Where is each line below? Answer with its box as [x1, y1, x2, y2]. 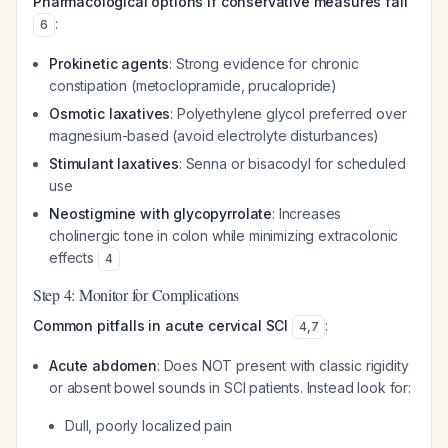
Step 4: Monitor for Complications [33, 284, 240, 305]
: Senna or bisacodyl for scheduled [178, 155, 406, 172]
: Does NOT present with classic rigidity [156, 357, 409, 374]
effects [49, 249, 98, 266]
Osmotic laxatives [49, 105, 171, 122]
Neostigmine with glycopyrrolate [49, 205, 273, 222]
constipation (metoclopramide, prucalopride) [49, 77, 338, 94]
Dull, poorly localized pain [65, 417, 232, 434]
